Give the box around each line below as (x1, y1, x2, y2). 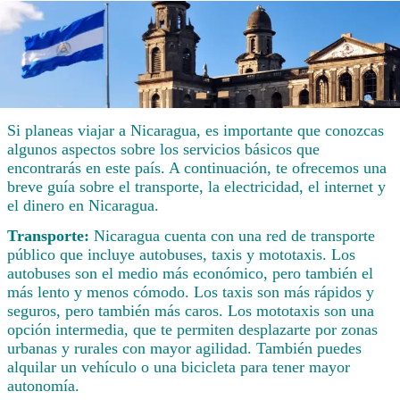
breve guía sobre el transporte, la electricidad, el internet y (7, 178, 386, 196)
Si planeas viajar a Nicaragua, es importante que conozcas (7, 121, 384, 140)
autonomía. (7, 377, 79, 396)
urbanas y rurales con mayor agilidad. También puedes (7, 339, 362, 358)
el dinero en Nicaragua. (7, 196, 159, 215)
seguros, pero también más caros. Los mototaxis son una (7, 302, 374, 321)
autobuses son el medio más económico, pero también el (7, 264, 373, 283)
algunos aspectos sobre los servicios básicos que (7, 140, 320, 159)
